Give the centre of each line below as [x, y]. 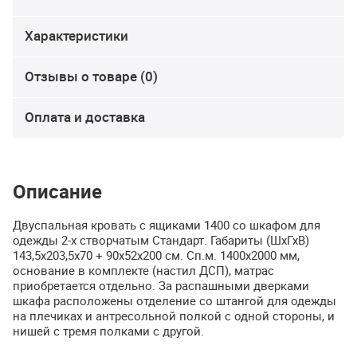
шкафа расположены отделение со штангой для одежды [175, 301]
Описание [57, 192]
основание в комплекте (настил [106, 271]
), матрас [249, 271]
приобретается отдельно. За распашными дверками [161, 286]
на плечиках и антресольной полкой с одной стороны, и [174, 316]
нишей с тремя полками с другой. [108, 331]
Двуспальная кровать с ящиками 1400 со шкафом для [167, 225]
